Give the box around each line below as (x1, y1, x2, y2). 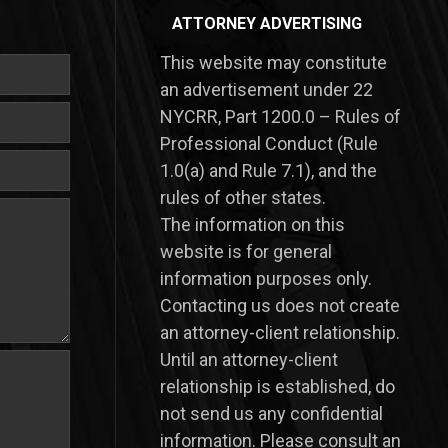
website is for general (159, 241, 332, 262)
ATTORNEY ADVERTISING (171, 14, 362, 33)
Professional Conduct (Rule (159, 133, 378, 154)
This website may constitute (159, 52, 387, 73)
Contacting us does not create (159, 295, 400, 316)
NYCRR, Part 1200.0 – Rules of (159, 106, 401, 127)
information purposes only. (159, 268, 372, 289)
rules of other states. (159, 187, 326, 208)
